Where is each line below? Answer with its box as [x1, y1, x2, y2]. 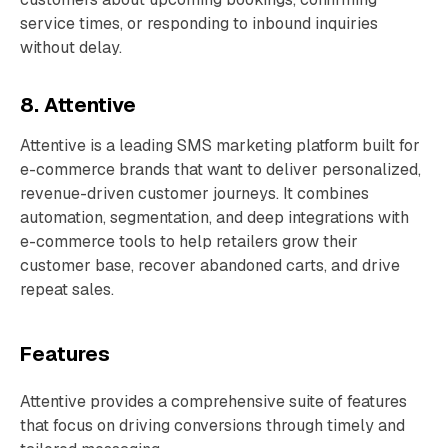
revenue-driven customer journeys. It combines [20, 183, 369, 204]
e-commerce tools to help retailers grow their [20, 231, 358, 252]
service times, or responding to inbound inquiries [20, 13, 378, 34]
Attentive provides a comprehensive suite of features [20, 391, 407, 412]
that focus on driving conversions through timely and [20, 415, 405, 436]
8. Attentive [20, 92, 136, 118]
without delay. [20, 37, 122, 58]
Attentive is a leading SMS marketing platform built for [20, 135, 420, 156]
